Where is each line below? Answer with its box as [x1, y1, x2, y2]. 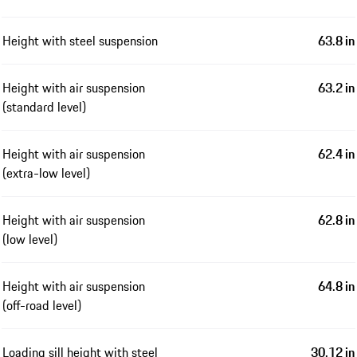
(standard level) [2, 96, 86, 116]
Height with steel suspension [2, 30, 158, 50]
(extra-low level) [2, 163, 90, 182]
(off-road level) [2, 295, 81, 315]
